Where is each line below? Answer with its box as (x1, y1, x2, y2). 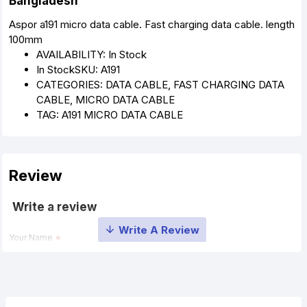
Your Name (9, 232, 53, 243)
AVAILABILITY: (36, 48, 108, 61)
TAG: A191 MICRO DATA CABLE (36, 108, 183, 121)
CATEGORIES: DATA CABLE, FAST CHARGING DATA (36, 78, 284, 91)
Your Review (9, 279, 59, 289)
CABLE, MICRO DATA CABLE (36, 93, 175, 106)
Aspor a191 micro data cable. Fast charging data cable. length (9, 18, 295, 31)
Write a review (12, 200, 97, 214)
